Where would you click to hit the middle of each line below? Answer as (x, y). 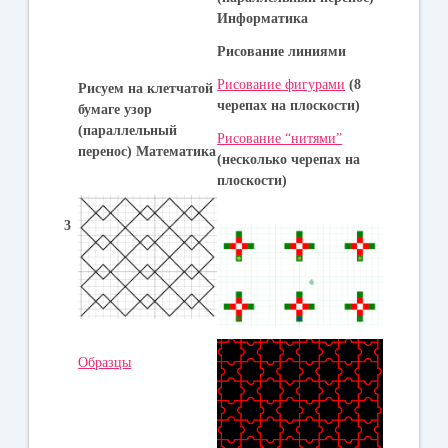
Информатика (263, 18)
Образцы (105, 362)
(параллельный (128, 130)
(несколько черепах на (289, 159)
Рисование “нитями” (280, 138)
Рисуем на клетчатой (146, 88)
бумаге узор (115, 109)
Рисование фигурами (281, 84)
